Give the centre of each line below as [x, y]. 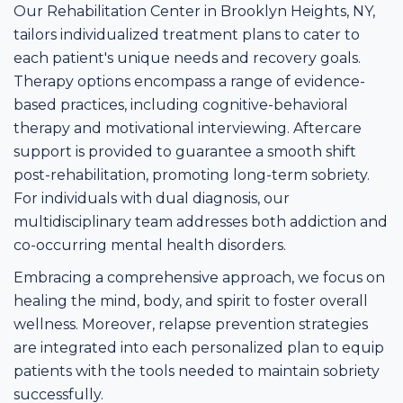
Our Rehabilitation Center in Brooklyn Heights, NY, [194, 11]
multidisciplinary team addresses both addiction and [201, 222]
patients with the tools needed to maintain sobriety [197, 371]
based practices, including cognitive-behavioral [181, 105]
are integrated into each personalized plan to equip [199, 348]
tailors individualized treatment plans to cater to [187, 35]
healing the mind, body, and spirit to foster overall [191, 301]
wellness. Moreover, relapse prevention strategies [191, 324]
